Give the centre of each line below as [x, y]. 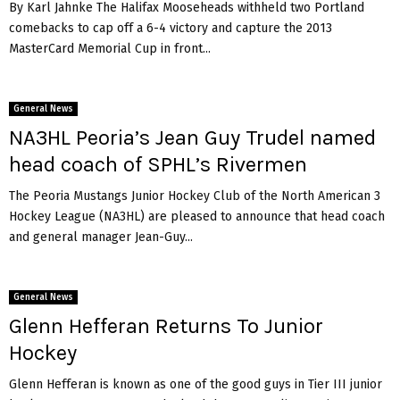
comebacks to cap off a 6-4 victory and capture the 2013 [171, 28]
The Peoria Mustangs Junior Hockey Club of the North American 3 [195, 196]
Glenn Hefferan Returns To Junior [166, 325]
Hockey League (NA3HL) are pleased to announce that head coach [197, 216]
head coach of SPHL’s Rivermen [158, 164]
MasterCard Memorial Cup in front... [110, 48]
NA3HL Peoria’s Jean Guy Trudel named [192, 137]
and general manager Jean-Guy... [101, 237]
